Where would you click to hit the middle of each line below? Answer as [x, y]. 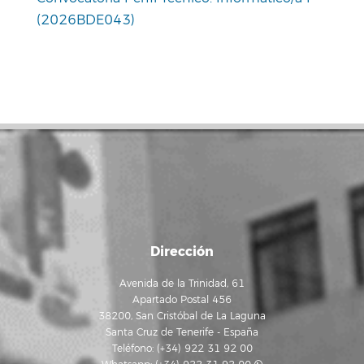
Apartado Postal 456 [182, 300]
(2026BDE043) [86, 20]
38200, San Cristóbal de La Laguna [182, 316]
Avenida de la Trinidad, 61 [182, 284]
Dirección [182, 251]
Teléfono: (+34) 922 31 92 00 [182, 349]
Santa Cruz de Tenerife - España [182, 333]
